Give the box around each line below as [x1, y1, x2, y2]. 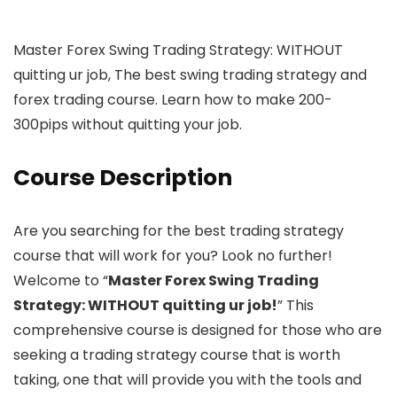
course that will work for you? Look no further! [13, 245, 332, 266]
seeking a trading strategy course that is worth [13, 344, 340, 365]
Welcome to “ [13, 269, 108, 291]
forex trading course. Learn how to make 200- [13, 89, 332, 110]
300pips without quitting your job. [13, 113, 242, 135]
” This [277, 294, 314, 315]
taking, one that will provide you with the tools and [13, 369, 362, 390]
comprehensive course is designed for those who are [13, 319, 382, 340]
